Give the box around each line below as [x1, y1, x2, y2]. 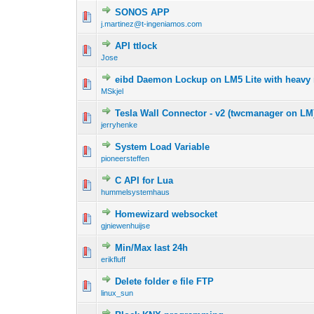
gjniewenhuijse [101, 221, 151, 231]
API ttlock [115, 41, 158, 52]
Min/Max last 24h [115, 243, 189, 254]
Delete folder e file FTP [115, 276, 214, 287]
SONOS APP [115, 7, 170, 18]
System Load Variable [115, 142, 210, 153]
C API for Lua [115, 175, 174, 186]
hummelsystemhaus [101, 188, 170, 197]
